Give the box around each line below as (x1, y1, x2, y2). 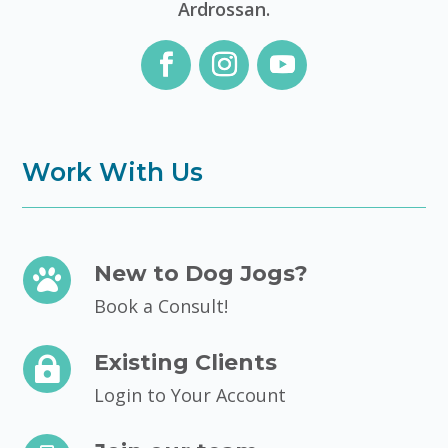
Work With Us (22, 156, 204, 187)
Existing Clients (93, 348, 277, 376)
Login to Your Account (93, 382, 286, 407)
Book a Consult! (93, 293, 228, 318)
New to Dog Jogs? (93, 259, 308, 287)
